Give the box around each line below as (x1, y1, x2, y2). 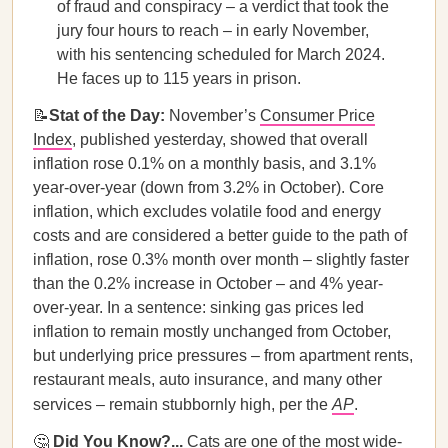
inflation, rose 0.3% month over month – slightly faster (33, 251, 409, 268)
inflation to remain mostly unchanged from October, (33, 323, 391, 340)
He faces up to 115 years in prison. (57, 70, 301, 87)
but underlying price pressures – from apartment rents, (33, 347, 413, 364)
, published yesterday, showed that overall (72, 131, 368, 148)
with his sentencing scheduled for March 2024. (57, 46, 385, 63)
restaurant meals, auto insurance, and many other (33, 371, 382, 388)
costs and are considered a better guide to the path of (33, 227, 407, 244)
